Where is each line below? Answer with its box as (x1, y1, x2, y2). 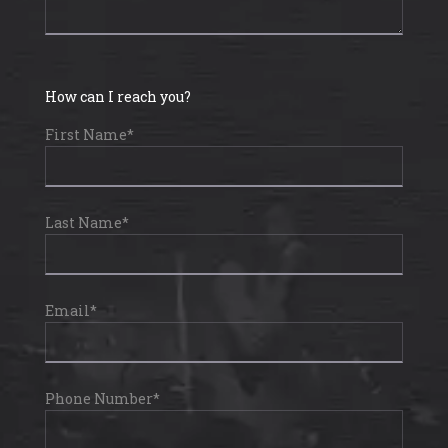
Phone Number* (44, 388, 160, 408)
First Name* (44, 124, 134, 144)
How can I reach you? (44, 86, 191, 106)
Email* (44, 300, 97, 320)
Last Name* (44, 212, 129, 232)
